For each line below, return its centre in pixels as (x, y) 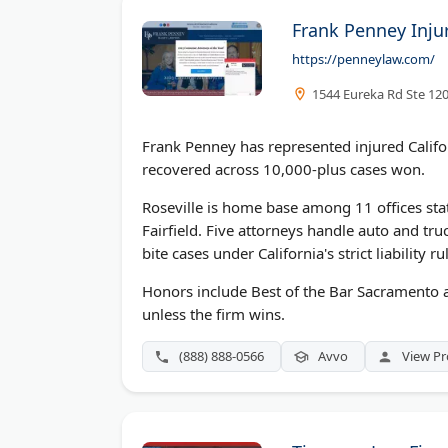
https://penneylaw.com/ (363, 59)
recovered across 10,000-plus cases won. (283, 169)
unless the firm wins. (213, 314)
